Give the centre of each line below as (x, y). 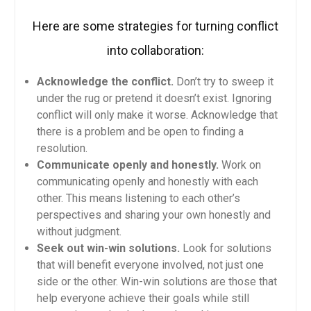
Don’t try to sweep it (223, 82)
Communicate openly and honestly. (127, 165)
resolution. (62, 149)
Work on (239, 165)
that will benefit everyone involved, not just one (150, 265)
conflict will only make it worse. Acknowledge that (157, 115)
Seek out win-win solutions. (108, 249)
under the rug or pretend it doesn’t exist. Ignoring (154, 99)
